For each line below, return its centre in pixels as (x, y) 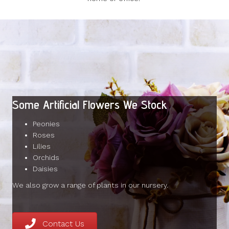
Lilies (42, 146)
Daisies (45, 169)
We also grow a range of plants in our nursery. (90, 185)
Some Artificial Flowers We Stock (90, 105)
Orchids (46, 157)
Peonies (46, 124)
